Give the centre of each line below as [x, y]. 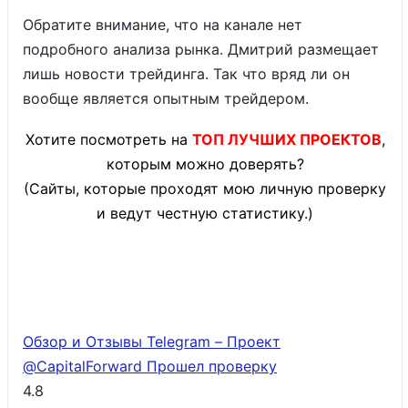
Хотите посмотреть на [106, 139]
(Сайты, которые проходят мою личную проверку [205, 189]
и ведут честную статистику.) [205, 213]
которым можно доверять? [205, 164]
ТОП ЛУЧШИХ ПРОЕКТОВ [286, 139]
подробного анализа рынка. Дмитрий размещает [201, 49]
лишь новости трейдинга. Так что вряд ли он [186, 74]
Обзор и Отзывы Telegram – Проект [152, 342]
